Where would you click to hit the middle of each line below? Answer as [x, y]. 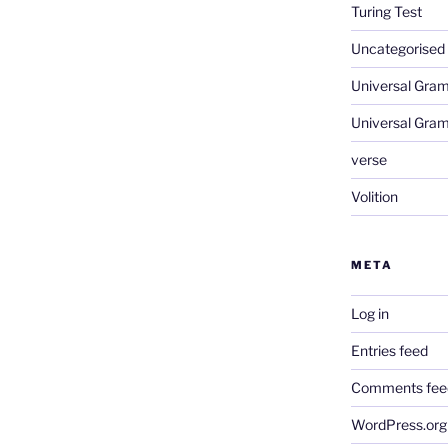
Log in [369, 313]
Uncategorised [397, 48]
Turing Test [386, 11]
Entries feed [389, 350]
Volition [374, 196]
